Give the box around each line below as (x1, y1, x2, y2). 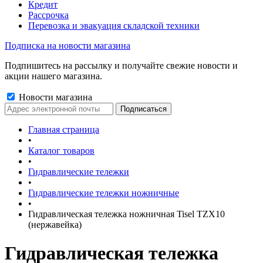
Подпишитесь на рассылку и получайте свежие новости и (5, 60, 238, 70)
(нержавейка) (28, 220, 82, 230)
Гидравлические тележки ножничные (28, 188, 179, 198)
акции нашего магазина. (5, 71, 102, 81)
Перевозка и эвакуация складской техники (28, 21, 200, 31)
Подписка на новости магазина (5, 41, 130, 50)
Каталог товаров (28, 146, 95, 156)
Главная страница (28, 124, 99, 134)
